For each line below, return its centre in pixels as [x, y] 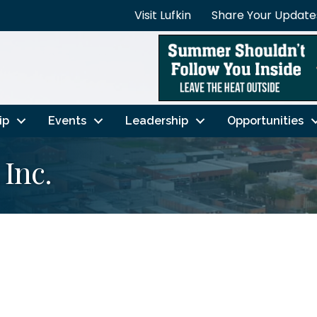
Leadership [156, 120]
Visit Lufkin [163, 15]
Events [67, 120]
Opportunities [265, 120]
